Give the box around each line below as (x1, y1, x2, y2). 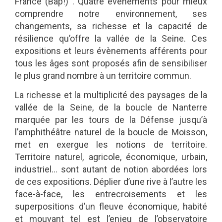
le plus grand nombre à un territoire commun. (15, 70, 191, 81)
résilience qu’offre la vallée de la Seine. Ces (15, 33, 207, 44)
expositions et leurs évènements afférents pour (15, 45, 207, 56)
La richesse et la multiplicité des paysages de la (15, 90, 207, 101)
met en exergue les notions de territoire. (15, 139, 207, 150)
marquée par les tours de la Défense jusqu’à (15, 114, 207, 125)
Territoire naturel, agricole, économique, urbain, (15, 152, 207, 163)
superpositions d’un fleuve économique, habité (15, 201, 207, 212)
